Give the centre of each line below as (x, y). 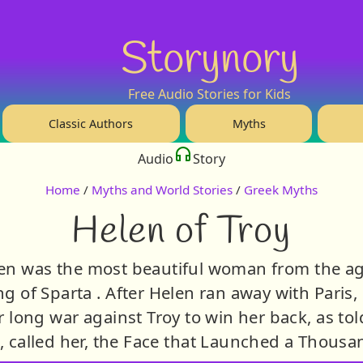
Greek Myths (281, 190)
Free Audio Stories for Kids (210, 94)
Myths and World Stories (162, 190)
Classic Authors (91, 123)
